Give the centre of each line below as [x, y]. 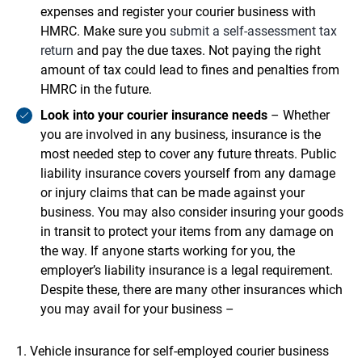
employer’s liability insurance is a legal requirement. [187, 271]
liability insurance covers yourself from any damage [188, 174]
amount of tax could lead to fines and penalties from [190, 70]
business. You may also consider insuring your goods [192, 213]
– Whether [299, 116]
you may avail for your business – [137, 309]
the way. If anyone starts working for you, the [168, 251]
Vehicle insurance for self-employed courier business [179, 351]
